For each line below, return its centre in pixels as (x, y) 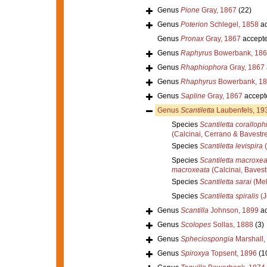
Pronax (192, 38)
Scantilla (194, 210)
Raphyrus (196, 53)
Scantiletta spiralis (229, 196)
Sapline (193, 96)
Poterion (194, 24)
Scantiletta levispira (231, 146)
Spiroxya (195, 253)
